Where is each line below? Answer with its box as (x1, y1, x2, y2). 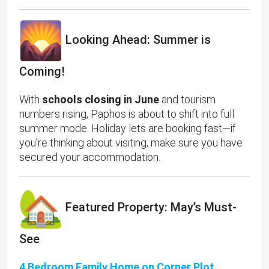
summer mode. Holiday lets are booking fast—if (19, 122, 236, 135)
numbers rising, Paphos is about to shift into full (19, 107, 234, 121)
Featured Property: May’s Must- (62, 200, 237, 215)
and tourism (159, 93, 216, 106)
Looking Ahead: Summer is (62, 32, 211, 47)
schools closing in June (42, 93, 159, 106)
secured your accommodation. (19, 151, 160, 164)
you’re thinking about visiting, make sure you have (19, 136, 243, 150)
